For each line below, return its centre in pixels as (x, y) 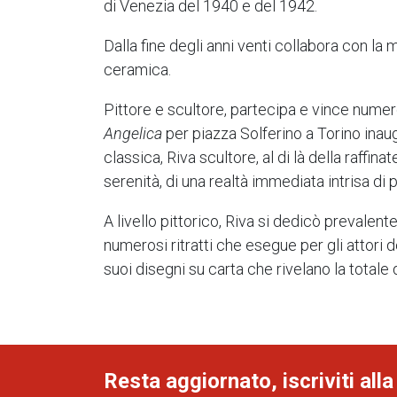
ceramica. (137, 70)
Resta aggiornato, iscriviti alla (249, 381)
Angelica (133, 133)
